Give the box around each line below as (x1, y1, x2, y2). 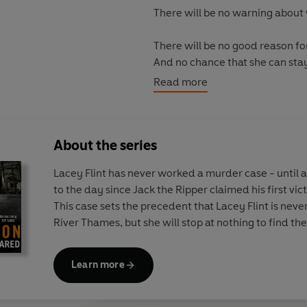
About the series (53, 137, 158, 154)
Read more (153, 75, 208, 89)
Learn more (71, 259, 125, 271)
